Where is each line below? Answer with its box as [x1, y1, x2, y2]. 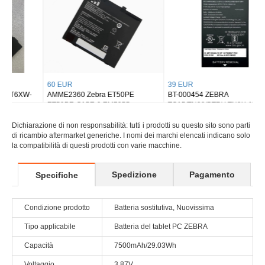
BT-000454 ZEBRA [137, 90, 197, 99]
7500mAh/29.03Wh [114, 241, 176, 250]
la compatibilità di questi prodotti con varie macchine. [12, 141, 182, 150]
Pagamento [189, 170, 235, 179]
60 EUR [16, 80, 41, 89]
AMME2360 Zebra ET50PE [16, 90, 103, 99]
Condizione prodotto [24, 203, 90, 212]
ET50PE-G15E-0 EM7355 [16, 100, 99, 109]
